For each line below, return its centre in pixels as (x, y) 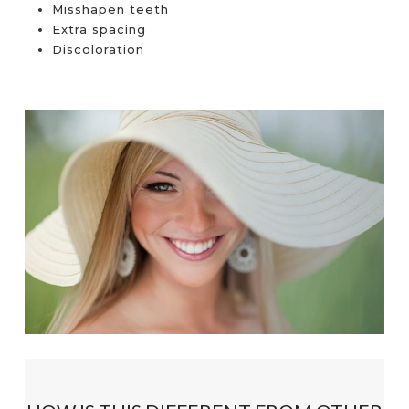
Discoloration (99, 50)
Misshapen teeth (111, 10)
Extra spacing (100, 30)
